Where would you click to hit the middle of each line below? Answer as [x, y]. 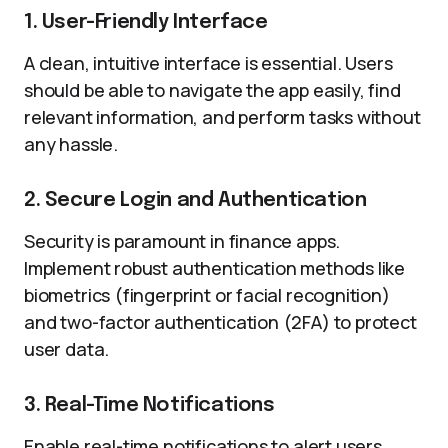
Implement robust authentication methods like [215, 268]
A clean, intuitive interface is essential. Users [208, 63]
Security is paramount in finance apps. [182, 241]
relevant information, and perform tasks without [222, 117]
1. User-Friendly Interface [146, 22]
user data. [67, 349]
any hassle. [71, 144]
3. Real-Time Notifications [149, 405]
